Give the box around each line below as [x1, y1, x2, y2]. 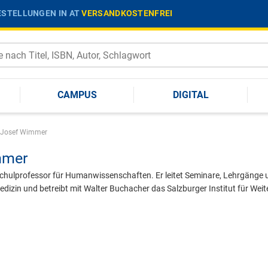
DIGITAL [173, 89, 209, 100]
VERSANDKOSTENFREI [81, 8, 173, 18]
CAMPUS [57, 89, 97, 100]
